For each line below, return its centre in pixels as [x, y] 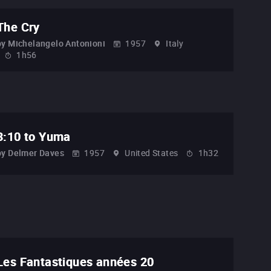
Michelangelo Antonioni [57, 44]
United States [152, 153]
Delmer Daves [36, 153]
